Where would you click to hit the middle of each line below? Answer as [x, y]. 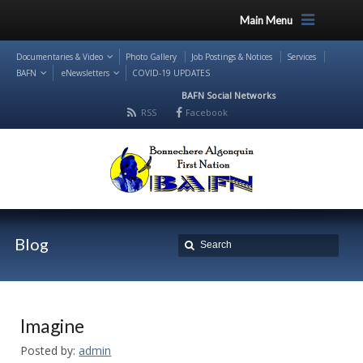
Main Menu [266, 20]
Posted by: [48, 350]
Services [301, 57]
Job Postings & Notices [232, 57]
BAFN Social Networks [228, 95]
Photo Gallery [151, 57]
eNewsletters [85, 73]
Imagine [53, 326]
